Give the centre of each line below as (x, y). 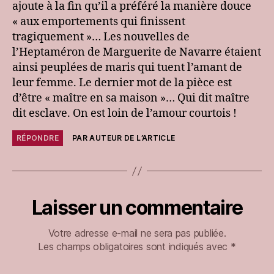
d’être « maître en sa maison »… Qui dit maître (131, 98)
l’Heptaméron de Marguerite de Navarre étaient (137, 53)
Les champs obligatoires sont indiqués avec (134, 247)
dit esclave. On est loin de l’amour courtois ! (124, 114)
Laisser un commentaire (137, 208)
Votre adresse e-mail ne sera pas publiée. (137, 233)
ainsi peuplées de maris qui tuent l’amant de (127, 68)
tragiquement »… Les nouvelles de (101, 37)
